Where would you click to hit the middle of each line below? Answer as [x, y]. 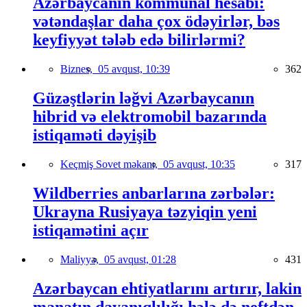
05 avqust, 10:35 [199, 164]
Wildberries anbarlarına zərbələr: [154, 193]
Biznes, [79, 69]
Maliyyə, [82, 259]
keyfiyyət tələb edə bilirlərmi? [139, 40]
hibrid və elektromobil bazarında [150, 116]
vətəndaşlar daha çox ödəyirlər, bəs [156, 22]
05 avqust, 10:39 [134, 69]
